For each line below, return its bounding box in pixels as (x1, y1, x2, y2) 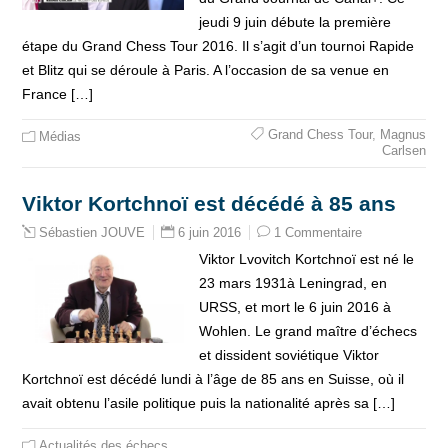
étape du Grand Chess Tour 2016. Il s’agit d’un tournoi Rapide (22, 38, 415, 54)
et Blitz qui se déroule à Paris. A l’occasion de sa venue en (22, 62, 390, 78)
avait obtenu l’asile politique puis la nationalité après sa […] (22, 395, 396, 411)
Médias (39, 129, 82, 144)
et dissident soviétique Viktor (198, 347, 379, 363)
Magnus (379, 127, 426, 142)
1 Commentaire (274, 225, 363, 240)
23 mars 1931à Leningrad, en (198, 275, 387, 291)
